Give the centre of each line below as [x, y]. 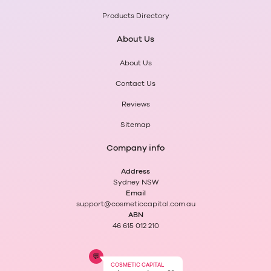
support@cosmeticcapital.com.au [135, 204]
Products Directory [135, 16]
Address [135, 171]
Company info [135, 149]
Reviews [135, 104]
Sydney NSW [135, 182]
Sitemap [135, 125]
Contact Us [135, 84]
